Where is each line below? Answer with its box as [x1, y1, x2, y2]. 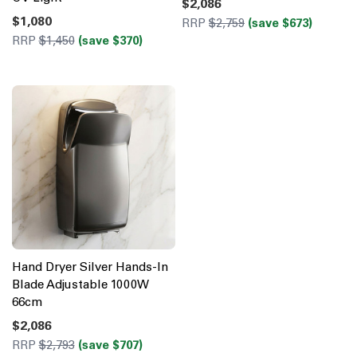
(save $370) [77, 33, 143, 49]
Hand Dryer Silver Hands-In [11, 259, 168, 274]
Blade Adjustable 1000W [11, 277, 149, 292]
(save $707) [77, 337, 143, 352]
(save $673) [248, 16, 312, 31]
